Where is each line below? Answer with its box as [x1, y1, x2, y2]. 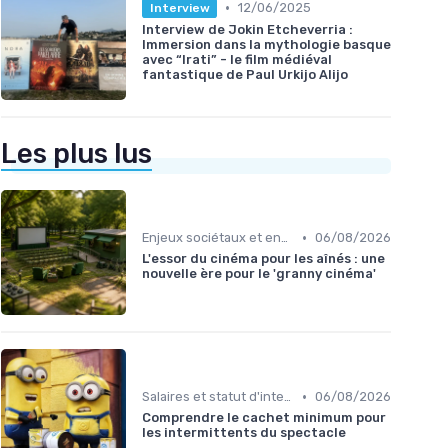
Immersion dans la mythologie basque [142, 36, 391, 52]
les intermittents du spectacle [142, 425, 346, 441]
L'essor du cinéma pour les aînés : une [142, 251, 385, 267]
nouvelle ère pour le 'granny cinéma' [142, 266, 376, 282]
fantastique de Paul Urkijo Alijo [142, 66, 348, 82]
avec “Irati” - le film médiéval [142, 51, 332, 67]
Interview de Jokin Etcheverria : [142, 21, 353, 37]
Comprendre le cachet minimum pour [142, 410, 386, 426]
